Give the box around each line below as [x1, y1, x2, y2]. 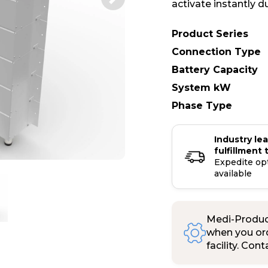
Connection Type [172, 46, 261, 57]
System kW [172, 82, 231, 93]
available [214, 168, 252, 179]
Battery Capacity [172, 64, 258, 75]
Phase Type [172, 100, 232, 111]
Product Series [172, 28, 248, 39]
